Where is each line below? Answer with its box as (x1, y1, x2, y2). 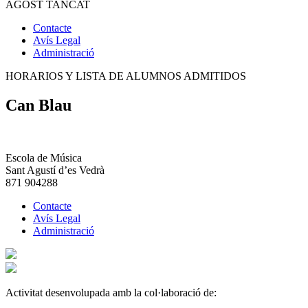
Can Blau (5, 96, 71, 115)
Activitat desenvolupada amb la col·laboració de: (5, 287, 217, 299)
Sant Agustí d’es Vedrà (5, 164, 104, 177)
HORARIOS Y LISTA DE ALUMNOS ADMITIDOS (5, 70, 246, 82)
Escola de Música (5, 152, 82, 164)
